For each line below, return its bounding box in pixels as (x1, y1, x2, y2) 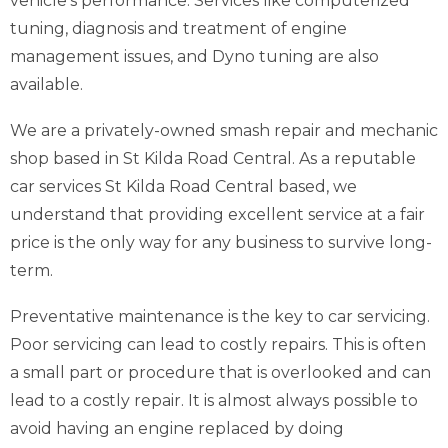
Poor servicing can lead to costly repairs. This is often (10, 335, 426, 354)
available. (10, 75, 83, 94)
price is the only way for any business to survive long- (10, 233, 432, 252)
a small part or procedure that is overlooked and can (10, 363, 431, 382)
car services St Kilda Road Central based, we (10, 177, 357, 196)
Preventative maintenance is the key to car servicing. (10, 307, 430, 326)
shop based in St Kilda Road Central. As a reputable (10, 149, 416, 168)
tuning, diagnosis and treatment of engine (10, 19, 347, 38)
